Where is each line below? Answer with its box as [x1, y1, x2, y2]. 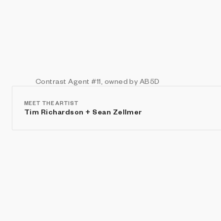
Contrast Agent [36, 76, 92, 85]
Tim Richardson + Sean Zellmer [24, 107, 142, 116]
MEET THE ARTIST [24, 99, 79, 106]
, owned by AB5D [101, 76, 160, 85]
